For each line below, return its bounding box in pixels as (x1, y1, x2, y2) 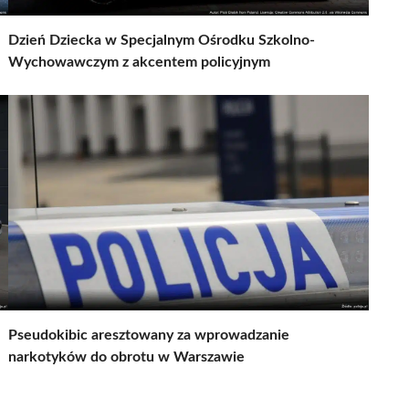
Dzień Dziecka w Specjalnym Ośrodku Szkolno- (8, 32, 315, 47)
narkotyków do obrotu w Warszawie (8, 349, 245, 364)
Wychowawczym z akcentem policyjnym (8, 54, 270, 69)
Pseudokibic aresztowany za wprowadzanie (8, 327, 289, 342)
